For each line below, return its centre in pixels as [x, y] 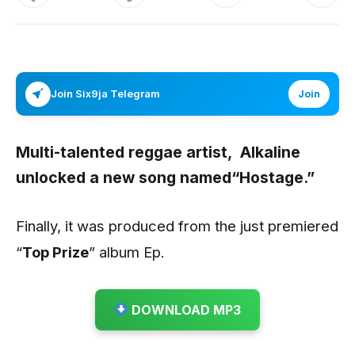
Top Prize [55, 252]
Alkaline [270, 152]
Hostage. [273, 177]
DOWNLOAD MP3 [185, 309]
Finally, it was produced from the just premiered [177, 225]
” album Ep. [127, 252]
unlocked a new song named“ [128, 177]
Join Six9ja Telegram [105, 94]
